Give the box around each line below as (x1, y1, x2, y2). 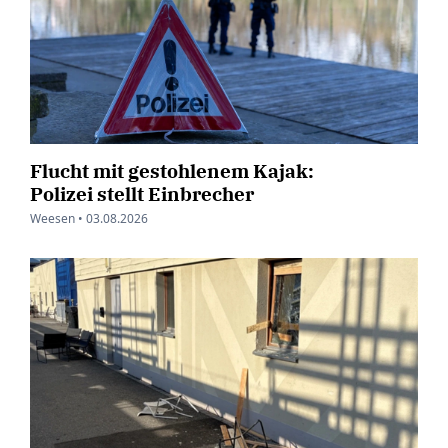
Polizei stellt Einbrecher (30, 181, 254, 207)
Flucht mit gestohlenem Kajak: (30, 158, 314, 184)
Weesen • (30, 210, 83, 228)
